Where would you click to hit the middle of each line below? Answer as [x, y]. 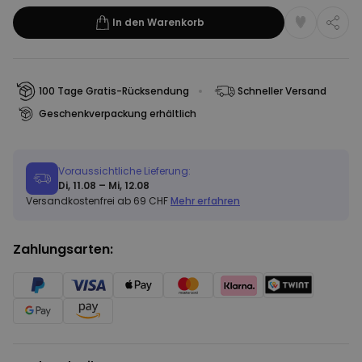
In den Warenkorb [158, 22]
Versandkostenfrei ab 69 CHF [98, 201]
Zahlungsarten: [63, 249]
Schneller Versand [282, 91]
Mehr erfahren [205, 201]
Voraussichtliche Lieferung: [124, 171]
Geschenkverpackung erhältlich [118, 114]
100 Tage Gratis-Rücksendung [114, 91]
